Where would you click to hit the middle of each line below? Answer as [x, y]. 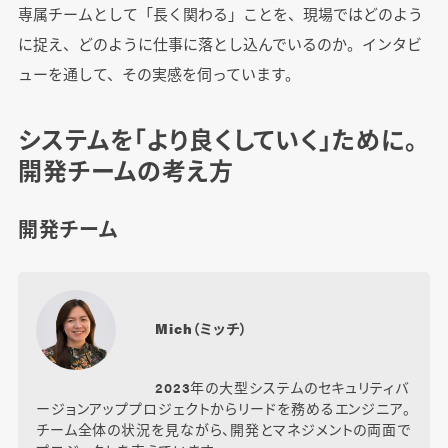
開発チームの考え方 [125, 170]
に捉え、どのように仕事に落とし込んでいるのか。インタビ [219, 44]
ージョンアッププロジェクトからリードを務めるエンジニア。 [223, 408]
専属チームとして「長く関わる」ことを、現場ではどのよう [220, 14]
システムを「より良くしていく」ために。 [218, 139]
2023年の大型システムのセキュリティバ [281, 387]
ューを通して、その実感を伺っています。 [158, 74]
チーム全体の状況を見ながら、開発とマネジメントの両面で [223, 429]
